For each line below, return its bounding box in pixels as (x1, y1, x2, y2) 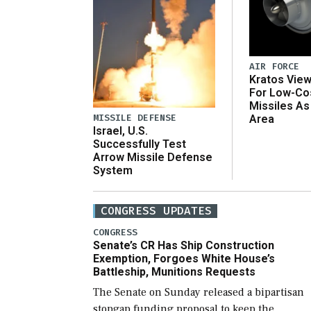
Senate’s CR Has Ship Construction (93, 238, 274, 252)
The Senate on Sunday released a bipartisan (93, 285, 304, 299)
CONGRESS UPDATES (101, 203, 212, 218)
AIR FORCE (249, 60, 299, 72)
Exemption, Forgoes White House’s (93, 251, 275, 265)
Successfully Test (93, 137, 186, 151)
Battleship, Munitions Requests (93, 264, 255, 278)
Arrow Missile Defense (93, 150, 212, 164)
